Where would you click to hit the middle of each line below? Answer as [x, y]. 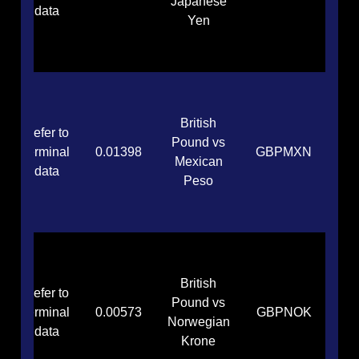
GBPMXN [284, 152]
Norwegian [198, 322]
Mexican [198, 162]
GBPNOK [284, 313]
